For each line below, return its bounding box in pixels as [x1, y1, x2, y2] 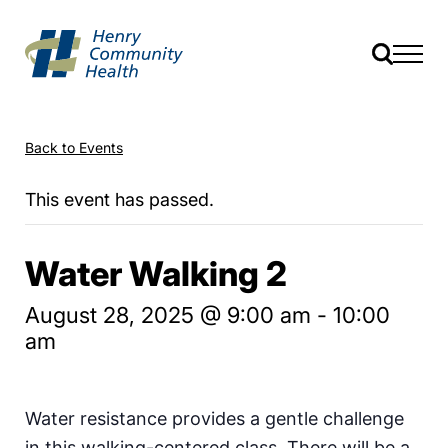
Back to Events [25, 138, 123, 156]
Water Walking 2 [25, 252, 287, 294]
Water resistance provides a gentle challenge [25, 407, 404, 429]
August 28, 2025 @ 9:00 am [25, 301, 311, 328]
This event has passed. [25, 188, 214, 210]
